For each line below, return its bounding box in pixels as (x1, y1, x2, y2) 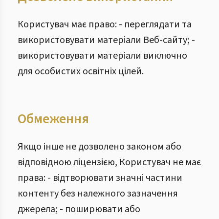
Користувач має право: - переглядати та (18, 18, 192, 31)
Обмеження (18, 109, 89, 129)
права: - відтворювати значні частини (18, 171, 182, 185)
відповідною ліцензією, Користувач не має (18, 155, 201, 169)
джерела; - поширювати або (18, 202, 140, 216)
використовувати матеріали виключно (18, 49, 187, 63)
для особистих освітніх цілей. (18, 65, 144, 78)
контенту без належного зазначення (18, 187, 178, 200)
